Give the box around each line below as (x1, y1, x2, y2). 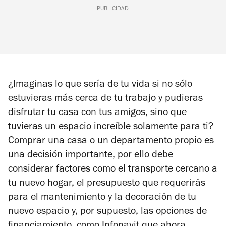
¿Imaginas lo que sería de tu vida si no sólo (8, 80, 192, 91)
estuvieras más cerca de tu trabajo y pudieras (8, 94, 203, 105)
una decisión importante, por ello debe (8, 151, 173, 161)
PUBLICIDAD (97, 6, 129, 13)
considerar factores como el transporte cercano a (8, 165, 217, 176)
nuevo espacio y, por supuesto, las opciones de (8, 207, 207, 218)
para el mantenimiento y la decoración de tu (8, 193, 196, 204)
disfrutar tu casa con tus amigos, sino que (8, 108, 187, 119)
